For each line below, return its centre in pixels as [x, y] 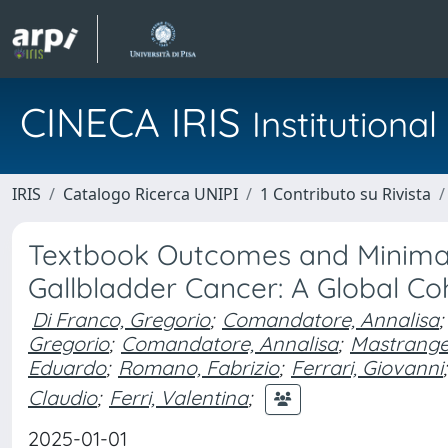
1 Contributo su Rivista [345, 194]
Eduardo [67, 367]
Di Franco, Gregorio [121, 319]
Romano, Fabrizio [198, 367]
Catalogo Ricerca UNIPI [150, 194]
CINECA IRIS [136, 122]
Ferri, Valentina [178, 397]
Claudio [62, 397]
